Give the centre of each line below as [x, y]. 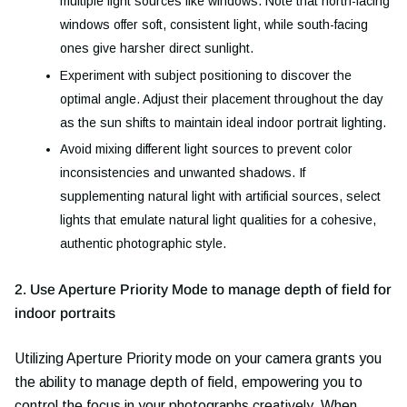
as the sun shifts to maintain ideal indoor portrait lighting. [223, 122]
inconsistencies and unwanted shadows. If [183, 173]
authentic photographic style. [143, 243]
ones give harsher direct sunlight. [157, 48]
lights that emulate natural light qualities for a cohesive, [218, 220]
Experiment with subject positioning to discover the [206, 75]
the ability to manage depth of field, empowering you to [189, 382]
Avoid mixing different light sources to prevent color [206, 149]
